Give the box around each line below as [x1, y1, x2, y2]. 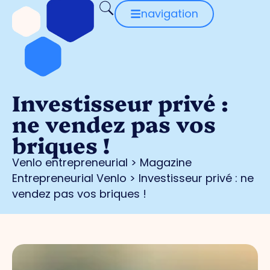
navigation [140, 6, 198, 21]
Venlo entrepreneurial [12, 155, 128, 171]
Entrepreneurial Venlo [12, 171, 127, 186]
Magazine [140, 155, 192, 171]
